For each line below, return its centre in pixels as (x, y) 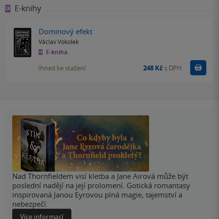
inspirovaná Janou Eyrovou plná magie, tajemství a (97, 194)
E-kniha (56, 52)
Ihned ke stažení (62, 68)
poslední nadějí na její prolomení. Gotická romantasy (101, 185)
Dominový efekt (66, 31)
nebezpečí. (30, 204)
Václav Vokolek (59, 41)
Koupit (200, 67)
